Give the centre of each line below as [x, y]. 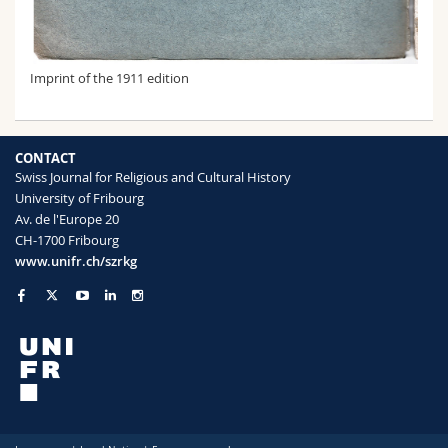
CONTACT [45, 157]
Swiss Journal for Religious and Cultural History [153, 176]
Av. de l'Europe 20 [67, 218]
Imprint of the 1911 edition [109, 77]
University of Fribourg [79, 197]
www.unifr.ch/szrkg [76, 260]
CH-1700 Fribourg [67, 239]
